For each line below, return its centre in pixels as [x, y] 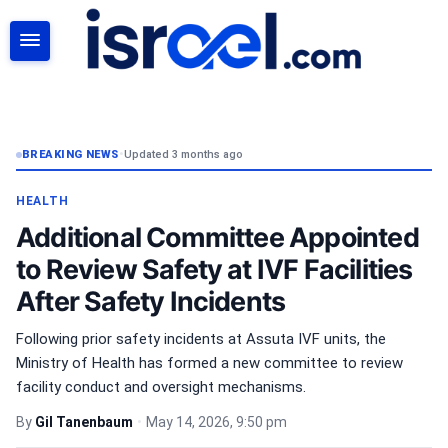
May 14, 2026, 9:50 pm [216, 422]
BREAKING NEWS [70, 154]
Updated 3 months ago [184, 154]
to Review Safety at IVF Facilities [214, 269]
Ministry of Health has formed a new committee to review [209, 363]
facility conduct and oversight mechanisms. [161, 387]
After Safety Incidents [151, 301]
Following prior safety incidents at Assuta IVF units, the [201, 339]
